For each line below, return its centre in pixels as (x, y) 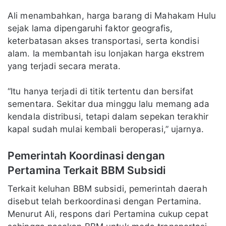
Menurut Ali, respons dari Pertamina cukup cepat (108, 214)
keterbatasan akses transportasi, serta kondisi (103, 41)
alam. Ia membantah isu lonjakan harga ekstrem (106, 53)
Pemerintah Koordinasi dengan (86, 155)
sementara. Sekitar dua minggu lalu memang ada (109, 104)
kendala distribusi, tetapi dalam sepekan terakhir (108, 116)
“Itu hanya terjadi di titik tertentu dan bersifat (100, 91)
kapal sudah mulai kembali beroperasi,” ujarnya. (106, 129)
